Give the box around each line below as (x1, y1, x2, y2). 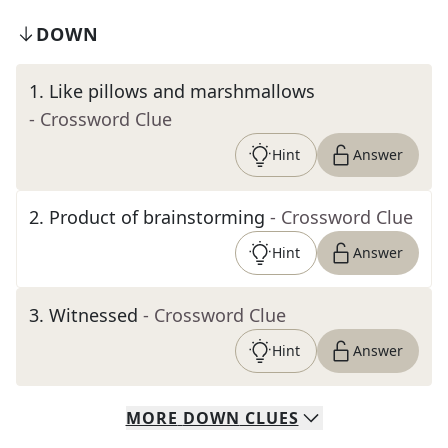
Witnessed (49, 303, 138, 327)
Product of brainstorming (49, 205, 265, 229)
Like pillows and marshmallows (49, 79, 315, 103)
